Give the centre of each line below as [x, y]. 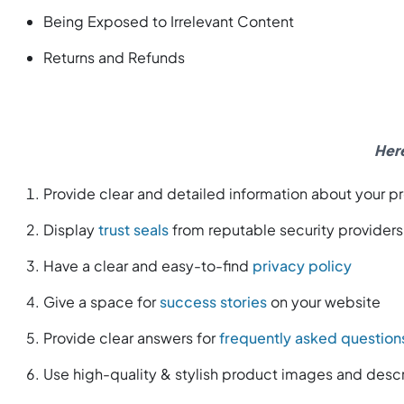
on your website [326, 302]
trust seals [133, 230]
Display [71, 230]
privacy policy [302, 266]
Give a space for [101, 302]
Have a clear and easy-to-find [148, 266]
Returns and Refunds [114, 58]
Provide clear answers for [131, 338]
